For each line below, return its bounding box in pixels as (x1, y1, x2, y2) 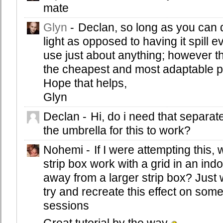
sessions (43, 199, 89, 213)
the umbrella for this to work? (43, 124, 191, 137)
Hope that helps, (43, 77, 127, 90)
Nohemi (43, 143, 86, 157)
